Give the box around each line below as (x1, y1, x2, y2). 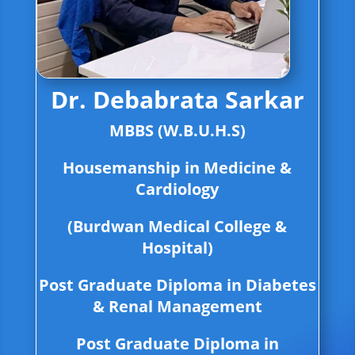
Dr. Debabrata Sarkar (50, 83, 304, 116)
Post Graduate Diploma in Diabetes (38, 274, 316, 296)
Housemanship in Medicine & (63, 157, 292, 179)
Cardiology (136, 178, 219, 200)
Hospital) (141, 237, 213, 259)
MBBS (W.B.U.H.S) (109, 120, 246, 142)
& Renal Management (92, 296, 262, 318)
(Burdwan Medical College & (67, 216, 288, 238)
